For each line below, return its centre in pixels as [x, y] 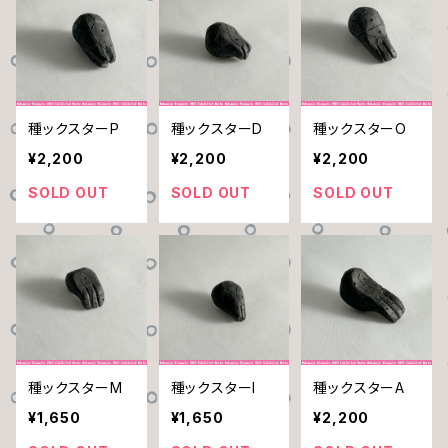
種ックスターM [75, 388]
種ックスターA [359, 388]
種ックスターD [217, 128]
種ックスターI [213, 388]
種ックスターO [360, 128]
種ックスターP [74, 128]
